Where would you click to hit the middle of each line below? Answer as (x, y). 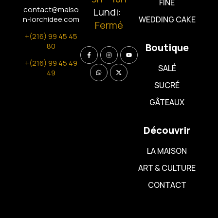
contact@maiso (51, 9)
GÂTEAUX (167, 102)
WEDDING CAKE (167, 20)
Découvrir (167, 130)
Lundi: (108, 12)
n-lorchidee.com (51, 19)
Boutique (167, 48)
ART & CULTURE (167, 168)
